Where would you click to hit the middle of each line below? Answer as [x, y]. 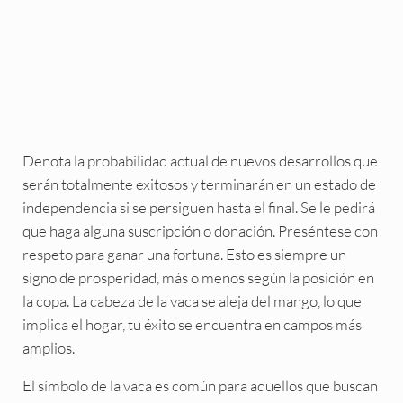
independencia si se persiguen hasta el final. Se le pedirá [198, 207]
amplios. [48, 347]
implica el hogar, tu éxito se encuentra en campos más [192, 324]
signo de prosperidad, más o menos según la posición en [198, 277]
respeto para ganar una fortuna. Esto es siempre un [184, 254]
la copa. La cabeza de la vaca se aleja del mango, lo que [192, 300]
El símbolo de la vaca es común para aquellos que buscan [200, 385]
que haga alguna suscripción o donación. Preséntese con [200, 230]
